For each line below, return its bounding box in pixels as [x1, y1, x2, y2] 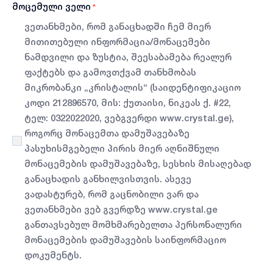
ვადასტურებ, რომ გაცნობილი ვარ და [24, 188, 199, 200]
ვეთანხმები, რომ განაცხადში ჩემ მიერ [24, 21, 211, 33]
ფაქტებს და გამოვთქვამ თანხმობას [24, 66, 196, 79]
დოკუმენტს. [24, 249, 82, 261]
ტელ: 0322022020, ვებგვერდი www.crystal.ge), [24, 112, 234, 124]
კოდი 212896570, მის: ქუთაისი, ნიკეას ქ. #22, [24, 97, 231, 109]
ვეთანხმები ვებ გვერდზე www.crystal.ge [24, 204, 218, 216]
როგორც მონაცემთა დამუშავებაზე [24, 127, 190, 140]
